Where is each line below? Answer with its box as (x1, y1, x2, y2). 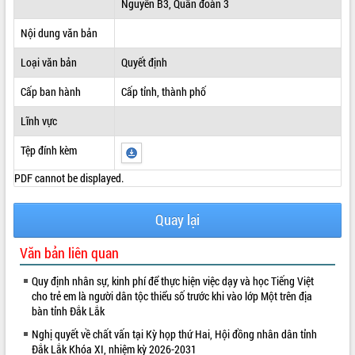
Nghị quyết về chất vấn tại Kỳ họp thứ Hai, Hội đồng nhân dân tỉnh (32, 326, 317, 342)
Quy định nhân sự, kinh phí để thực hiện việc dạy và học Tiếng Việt (32, 273, 314, 288)
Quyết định (120, 54, 167, 70)
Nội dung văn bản (20, 25, 97, 40)
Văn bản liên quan (20, 242, 119, 262)
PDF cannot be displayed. (13, 170, 124, 185)
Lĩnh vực (20, 113, 57, 128)
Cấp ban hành (20, 83, 81, 99)
